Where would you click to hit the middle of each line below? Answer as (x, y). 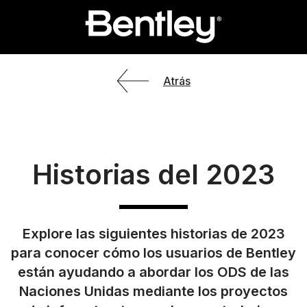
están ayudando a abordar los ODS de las (153, 272)
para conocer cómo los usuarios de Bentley (153, 253)
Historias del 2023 (153, 174)
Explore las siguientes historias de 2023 (153, 233)
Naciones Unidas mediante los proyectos (153, 291)
